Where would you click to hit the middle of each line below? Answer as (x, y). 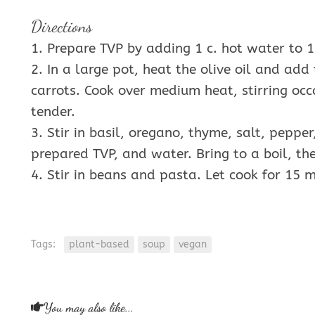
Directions (62, 27)
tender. (53, 112)
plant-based (99, 245)
